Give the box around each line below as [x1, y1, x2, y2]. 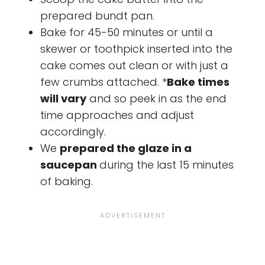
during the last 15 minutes [99, 157, 234, 172]
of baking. [40, 173, 93, 189]
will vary [40, 91, 86, 106]
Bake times [167, 74, 230, 89]
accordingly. [40, 124, 106, 139]
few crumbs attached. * [40, 74, 167, 89]
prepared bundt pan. [40, 8, 154, 23]
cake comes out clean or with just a [40, 57, 228, 73]
